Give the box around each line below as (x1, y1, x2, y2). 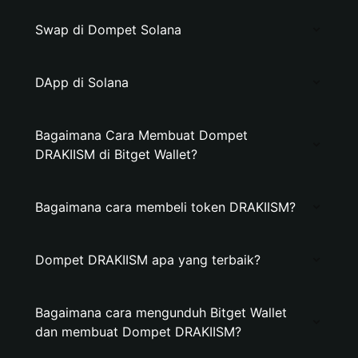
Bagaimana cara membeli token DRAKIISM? (35, 199, 296, 215)
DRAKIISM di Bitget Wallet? (35, 146, 197, 162)
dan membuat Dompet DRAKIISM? (35, 324, 241, 340)
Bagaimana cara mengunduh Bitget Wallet (35, 304, 287, 320)
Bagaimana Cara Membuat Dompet (35, 127, 248, 143)
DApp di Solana (35, 74, 129, 90)
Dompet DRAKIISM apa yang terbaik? (35, 252, 261, 268)
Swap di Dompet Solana (35, 22, 181, 38)
